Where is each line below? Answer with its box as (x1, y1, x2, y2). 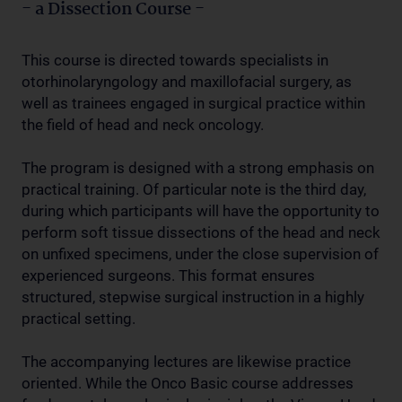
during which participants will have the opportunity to (22, 201, 380, 220)
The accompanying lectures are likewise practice (22, 352, 351, 371)
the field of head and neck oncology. (22, 115, 264, 134)
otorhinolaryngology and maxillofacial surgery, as (22, 72, 352, 91)
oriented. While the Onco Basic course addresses (22, 373, 354, 392)
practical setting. (22, 309, 135, 328)
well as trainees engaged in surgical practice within (22, 93, 365, 112)
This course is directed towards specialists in (22, 50, 328, 69)
